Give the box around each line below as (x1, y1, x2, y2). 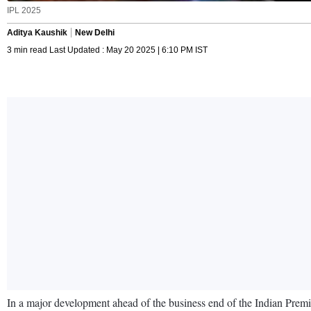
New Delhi (75, 27, 115, 37)
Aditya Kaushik (7, 27, 67, 37)
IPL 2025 (7, 5, 41, 15)
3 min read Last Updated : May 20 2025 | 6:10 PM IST (7, 44, 208, 55)
